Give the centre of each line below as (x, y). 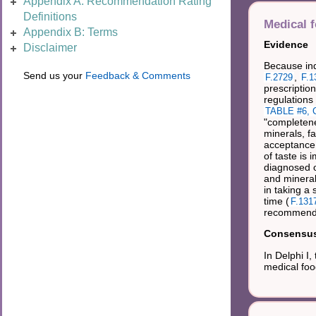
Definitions (50, 17)
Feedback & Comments (138, 75)
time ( (276, 201)
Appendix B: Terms (71, 32)
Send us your (54, 75)
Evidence (286, 44)
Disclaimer (50, 48)
